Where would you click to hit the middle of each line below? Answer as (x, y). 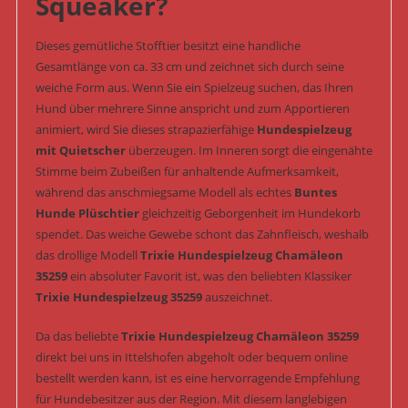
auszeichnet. (237, 297)
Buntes (315, 193)
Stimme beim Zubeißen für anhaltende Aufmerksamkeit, (187, 172)
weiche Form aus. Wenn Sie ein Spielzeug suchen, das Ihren (194, 88)
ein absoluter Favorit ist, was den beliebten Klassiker (209, 276)
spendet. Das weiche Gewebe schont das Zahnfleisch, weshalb (202, 235)
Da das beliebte (78, 337)
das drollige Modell (87, 255)
